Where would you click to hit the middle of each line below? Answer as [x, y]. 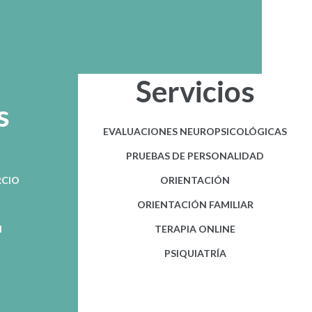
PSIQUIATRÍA [195, 253]
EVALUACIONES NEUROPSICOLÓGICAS [195, 131]
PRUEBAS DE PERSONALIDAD [195, 155]
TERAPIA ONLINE [195, 228]
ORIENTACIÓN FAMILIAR [195, 204]
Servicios [195, 91]
